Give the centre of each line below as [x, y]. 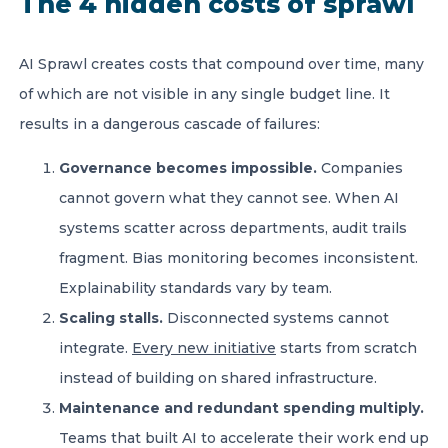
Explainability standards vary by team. [195, 288]
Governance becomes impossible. [188, 168]
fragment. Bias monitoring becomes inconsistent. [238, 258]
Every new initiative [204, 348]
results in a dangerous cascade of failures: [169, 124]
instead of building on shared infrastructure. [218, 378]
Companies [360, 168]
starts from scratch [346, 348]
